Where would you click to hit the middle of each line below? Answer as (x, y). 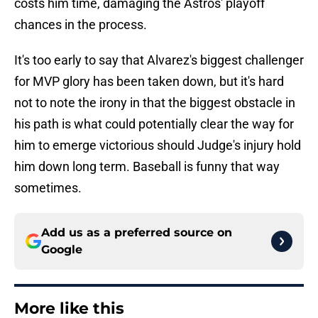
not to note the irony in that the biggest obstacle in (155, 103)
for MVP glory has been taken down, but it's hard (149, 82)
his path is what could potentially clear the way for (154, 124)
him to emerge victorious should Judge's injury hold (158, 146)
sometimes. (48, 188)
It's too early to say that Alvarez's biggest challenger (159, 60)
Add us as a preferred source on (137, 233)
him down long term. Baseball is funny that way (147, 167)
